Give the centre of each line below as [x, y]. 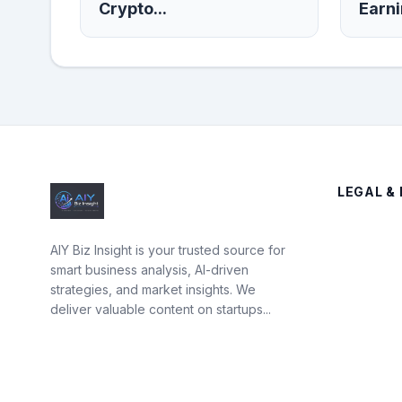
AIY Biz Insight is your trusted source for [168, 250]
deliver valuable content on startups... [161, 309]
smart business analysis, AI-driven [149, 270]
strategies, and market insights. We [153, 289]
